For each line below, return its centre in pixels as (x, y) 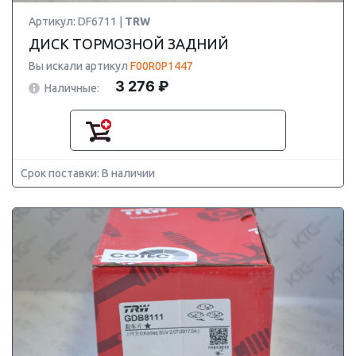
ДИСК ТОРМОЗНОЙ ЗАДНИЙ (129, 44)
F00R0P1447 (162, 66)
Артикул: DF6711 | (77, 21)
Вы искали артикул (79, 66)
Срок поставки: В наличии (88, 173)
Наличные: (72, 88)
